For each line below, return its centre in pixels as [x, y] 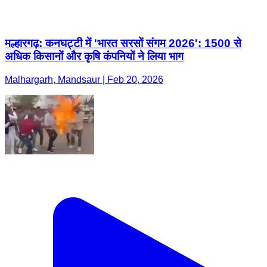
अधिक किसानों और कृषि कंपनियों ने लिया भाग [94, 57]
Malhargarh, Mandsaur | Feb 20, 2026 [84, 80]
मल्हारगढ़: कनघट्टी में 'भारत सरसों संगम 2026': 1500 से [123, 44]
